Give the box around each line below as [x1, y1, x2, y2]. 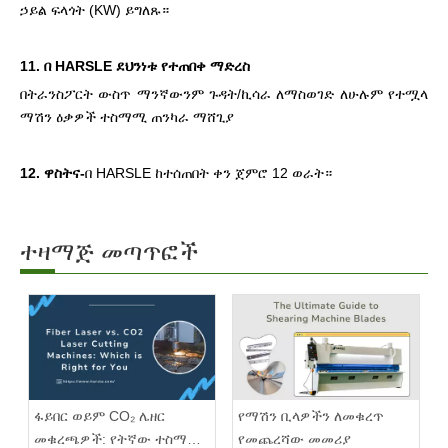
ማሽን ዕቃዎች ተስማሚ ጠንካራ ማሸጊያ [20, 109, 234, 125]
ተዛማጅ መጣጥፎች [20, 238, 199, 265]
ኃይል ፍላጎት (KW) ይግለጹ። [20, 2, 169, 18]
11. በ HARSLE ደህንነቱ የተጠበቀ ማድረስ [20, 58, 250, 74]
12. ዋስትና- [20, 165, 85, 181]
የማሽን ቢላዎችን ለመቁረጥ [238, 407, 384, 424]
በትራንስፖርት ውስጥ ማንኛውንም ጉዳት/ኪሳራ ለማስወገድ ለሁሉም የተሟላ [20, 86, 428, 102]
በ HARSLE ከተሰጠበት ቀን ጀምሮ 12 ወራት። [85, 165, 332, 181]
